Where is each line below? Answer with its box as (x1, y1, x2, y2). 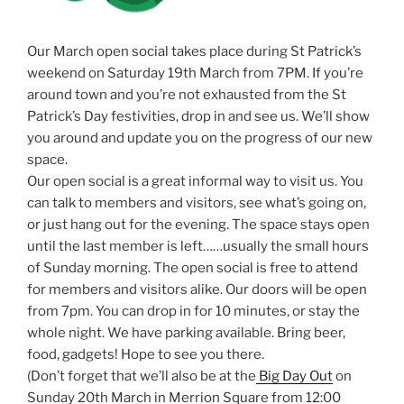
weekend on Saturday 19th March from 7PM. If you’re (27, 64, 363, 81)
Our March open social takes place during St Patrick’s (27, 42, 362, 60)
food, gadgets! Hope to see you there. (27, 345, 264, 363)
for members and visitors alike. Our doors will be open (27, 280, 367, 298)
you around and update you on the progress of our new (27, 129, 372, 146)
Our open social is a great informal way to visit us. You (27, 172, 363, 189)
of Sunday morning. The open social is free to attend (27, 259, 358, 276)
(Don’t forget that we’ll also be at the (27, 367, 256, 384)
